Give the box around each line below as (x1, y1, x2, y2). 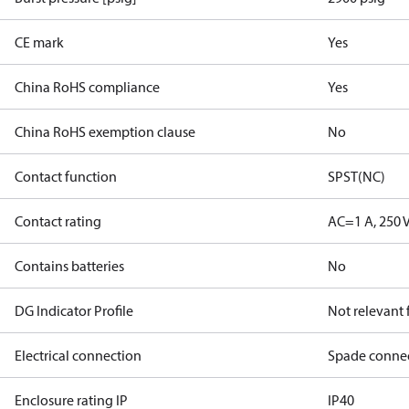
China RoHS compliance (15, 78, 160, 96)
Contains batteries (15, 257, 124, 275)
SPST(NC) (328, 167, 386, 185)
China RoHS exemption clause (15, 122, 195, 141)
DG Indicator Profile (15, 301, 133, 320)
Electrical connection (15, 346, 142, 364)
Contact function (15, 167, 117, 185)
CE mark (15, 33, 64, 51)
